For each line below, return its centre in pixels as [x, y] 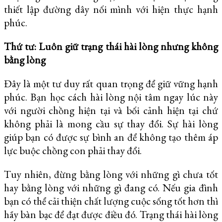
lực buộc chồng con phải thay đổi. [73, 151]
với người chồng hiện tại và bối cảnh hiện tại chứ [111, 111]
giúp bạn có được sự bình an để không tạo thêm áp [111, 137]
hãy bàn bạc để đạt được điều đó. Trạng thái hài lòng [111, 214]
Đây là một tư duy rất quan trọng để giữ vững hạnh [111, 84]
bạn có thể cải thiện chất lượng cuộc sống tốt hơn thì [111, 201]
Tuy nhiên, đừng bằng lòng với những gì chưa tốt [111, 174]
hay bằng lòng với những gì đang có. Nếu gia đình [111, 187]
